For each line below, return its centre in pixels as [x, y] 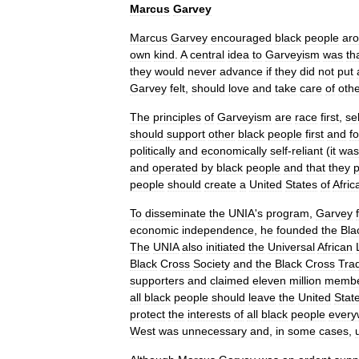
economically [234, 151]
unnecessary [214, 331]
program [288, 213]
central [207, 54]
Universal [291, 247]
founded [297, 230]
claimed [230, 280]
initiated [226, 247]
